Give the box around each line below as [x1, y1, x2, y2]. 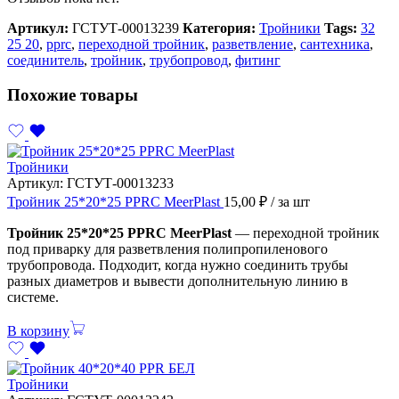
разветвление [212, 37, 293, 53]
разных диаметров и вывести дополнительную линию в [7, 273, 348, 289]
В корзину [7, 322, 69, 338]
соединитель [7, 53, 84, 69]
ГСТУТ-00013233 [67, 175, 174, 191]
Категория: [183, 20, 256, 37]
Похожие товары [7, 85, 138, 105]
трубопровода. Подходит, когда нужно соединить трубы [7, 256, 348, 273]
